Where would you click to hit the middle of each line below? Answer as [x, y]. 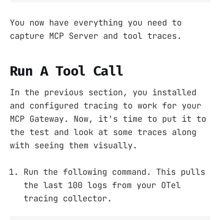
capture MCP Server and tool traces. [96, 36]
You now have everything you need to [96, 22]
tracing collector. [68, 198]
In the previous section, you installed [103, 92]
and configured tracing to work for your [106, 105]
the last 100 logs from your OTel [102, 185]
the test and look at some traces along [103, 132]
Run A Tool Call [67, 71]
